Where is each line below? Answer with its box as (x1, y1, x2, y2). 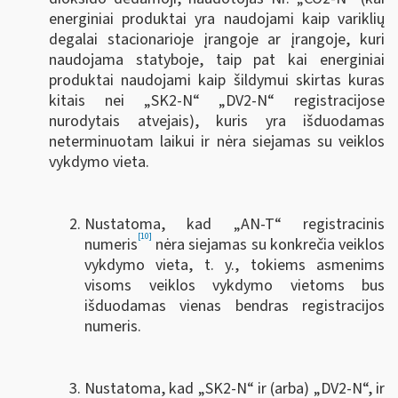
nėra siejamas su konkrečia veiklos (152, 233, 385, 256)
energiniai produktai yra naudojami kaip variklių (49, 7, 385, 30)
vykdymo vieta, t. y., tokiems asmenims (84, 253, 385, 276)
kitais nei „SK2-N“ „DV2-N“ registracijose (49, 89, 385, 112)
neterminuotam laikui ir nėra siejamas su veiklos (49, 130, 385, 153)
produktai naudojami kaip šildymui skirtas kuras (49, 68, 385, 92)
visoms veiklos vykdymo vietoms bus (84, 274, 385, 297)
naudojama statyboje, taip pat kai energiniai (49, 48, 385, 71)
